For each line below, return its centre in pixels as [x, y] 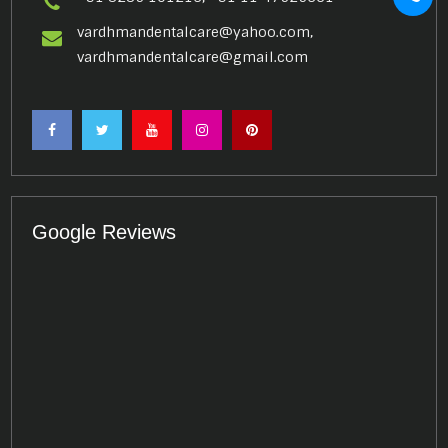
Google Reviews [104, 231]
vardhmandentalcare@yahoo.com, [195, 31]
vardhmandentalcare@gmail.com [193, 56]
